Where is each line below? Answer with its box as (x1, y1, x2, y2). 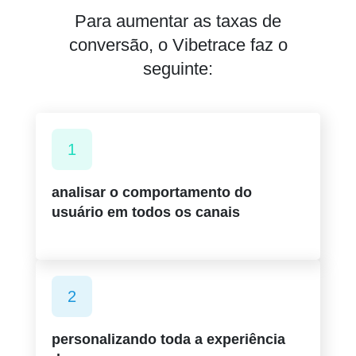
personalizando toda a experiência (52, 331, 285, 347)
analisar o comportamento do (52, 184, 252, 200)
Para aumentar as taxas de (75, 10, 281, 31)
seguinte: (143, 58, 213, 79)
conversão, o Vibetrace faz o (68, 34, 288, 55)
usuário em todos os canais (52, 203, 240, 220)
